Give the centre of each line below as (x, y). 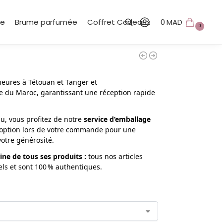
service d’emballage (117, 119)
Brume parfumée (46, 22)
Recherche (30, 50)
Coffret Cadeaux (119, 22)
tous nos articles (114, 156)
